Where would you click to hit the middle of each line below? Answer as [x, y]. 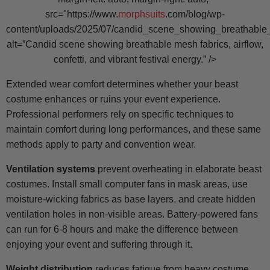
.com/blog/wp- [195, 14]
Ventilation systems [51, 169]
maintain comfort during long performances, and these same [133, 130]
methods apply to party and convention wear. [101, 145]
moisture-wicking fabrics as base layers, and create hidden [131, 199]
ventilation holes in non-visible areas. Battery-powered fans [132, 215]
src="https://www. [82, 14]
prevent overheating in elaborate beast [178, 169]
